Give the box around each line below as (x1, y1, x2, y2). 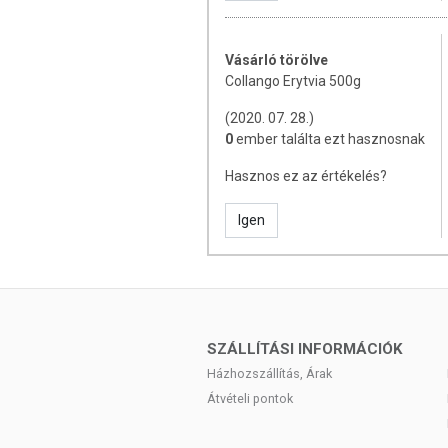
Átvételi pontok (207, 391, 293, 406)
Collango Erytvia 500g (225, 73, 361, 89)
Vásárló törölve (225, 52, 328, 68)
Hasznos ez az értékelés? (225, 168, 387, 184)
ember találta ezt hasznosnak (236, 131, 425, 147)
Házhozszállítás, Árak (207, 366, 332, 381)
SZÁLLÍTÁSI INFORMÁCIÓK (207, 340, 403, 358)
